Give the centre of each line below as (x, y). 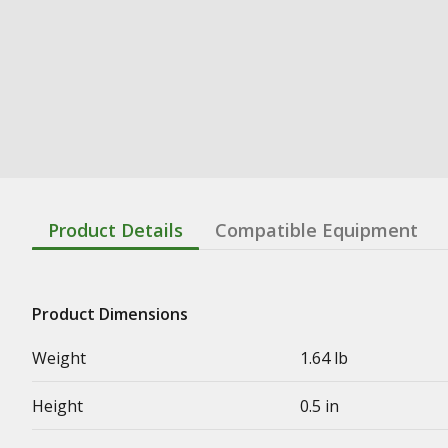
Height (57, 405)
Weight (59, 357)
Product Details (115, 229)
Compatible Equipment (316, 229)
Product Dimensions (110, 313)
